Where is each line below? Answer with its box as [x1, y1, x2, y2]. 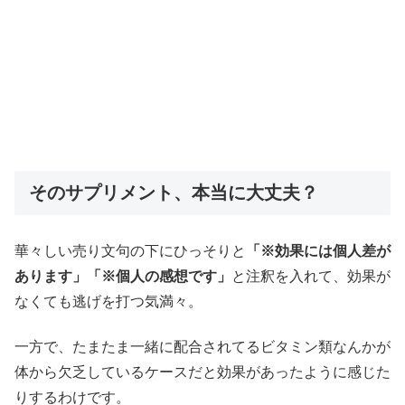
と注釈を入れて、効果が [231, 268, 391, 284]
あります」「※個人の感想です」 [14, 268, 231, 284]
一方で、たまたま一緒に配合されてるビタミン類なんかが [14, 339, 391, 355]
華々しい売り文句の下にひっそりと [14, 242, 246, 259]
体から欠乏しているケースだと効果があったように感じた [14, 364, 391, 381]
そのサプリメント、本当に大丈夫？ [29, 183, 318, 203]
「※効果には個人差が [246, 242, 391, 259]
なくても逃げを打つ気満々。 [14, 293, 202, 309]
